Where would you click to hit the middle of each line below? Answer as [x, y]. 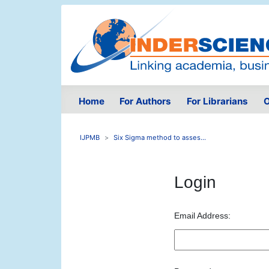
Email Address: [202, 216]
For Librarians [217, 101]
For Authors [146, 101]
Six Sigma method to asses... [160, 138]
